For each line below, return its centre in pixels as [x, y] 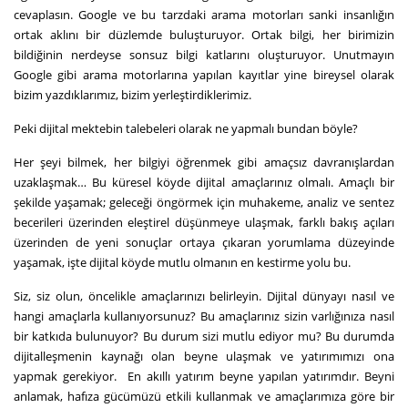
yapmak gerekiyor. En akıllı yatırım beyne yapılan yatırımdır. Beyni [204, 376]
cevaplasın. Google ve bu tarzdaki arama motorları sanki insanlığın [204, 14]
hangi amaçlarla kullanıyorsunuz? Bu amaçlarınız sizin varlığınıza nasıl [204, 316]
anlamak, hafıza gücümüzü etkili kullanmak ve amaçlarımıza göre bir [204, 396]
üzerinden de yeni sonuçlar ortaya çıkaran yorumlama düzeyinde [204, 242]
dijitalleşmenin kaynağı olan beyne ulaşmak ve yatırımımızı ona [204, 356]
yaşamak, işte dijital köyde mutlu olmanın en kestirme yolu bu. [182, 262]
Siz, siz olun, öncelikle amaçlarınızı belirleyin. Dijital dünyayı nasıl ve [204, 296]
